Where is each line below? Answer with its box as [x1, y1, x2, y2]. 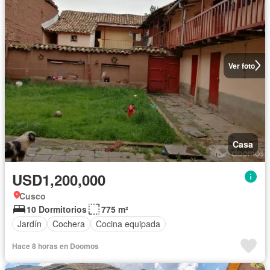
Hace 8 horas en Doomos [12, 240, 99, 251]
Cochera [52, 218, 85, 230]
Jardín [17, 218, 42, 230]
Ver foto [228, 60, 255, 71]
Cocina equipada [96, 218, 160, 230]
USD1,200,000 [12, 169, 105, 190]
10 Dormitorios [27, 202, 87, 215]
